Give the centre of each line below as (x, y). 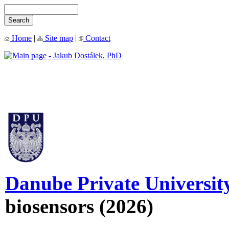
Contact (97, 38)
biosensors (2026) (79, 206)
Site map (58, 38)
